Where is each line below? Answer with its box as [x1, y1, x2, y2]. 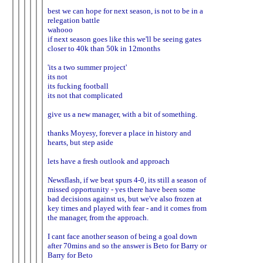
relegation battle [48, 15, 100, 25]
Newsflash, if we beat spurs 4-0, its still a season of [48, 175, 206, 184]
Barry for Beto [48, 250, 93, 259]
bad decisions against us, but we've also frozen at [48, 194, 202, 203]
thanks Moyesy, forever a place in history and [48, 128, 191, 137]
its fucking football [48, 81, 109, 90]
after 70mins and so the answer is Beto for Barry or [48, 241, 207, 250]
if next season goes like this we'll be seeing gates [48, 34, 201, 43]
